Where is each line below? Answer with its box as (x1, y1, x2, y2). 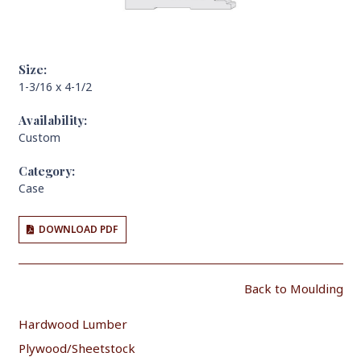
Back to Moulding (243, 280, 343, 297)
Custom (18, 129, 60, 145)
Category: (18, 162, 75, 179)
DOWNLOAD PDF (39, 222, 118, 237)
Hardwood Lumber (18, 316, 127, 333)
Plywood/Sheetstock (18, 339, 135, 356)
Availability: (18, 111, 87, 128)
